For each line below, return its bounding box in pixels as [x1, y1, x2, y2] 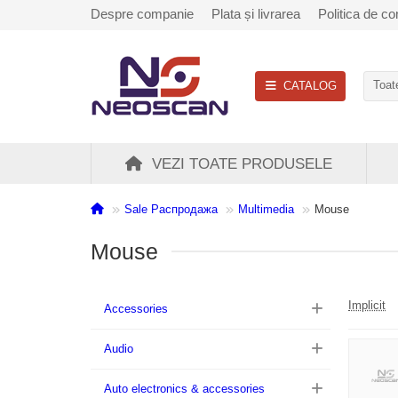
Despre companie [91, 6, 194, 21]
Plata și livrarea [211, 6, 300, 21]
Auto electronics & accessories [104, 382, 265, 395]
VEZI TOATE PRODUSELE [152, 155, 332, 172]
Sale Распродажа [124, 203, 218, 216]
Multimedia [238, 203, 294, 216]
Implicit [348, 298, 386, 312]
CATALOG [283, 78, 337, 92]
